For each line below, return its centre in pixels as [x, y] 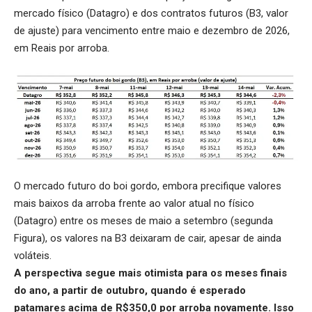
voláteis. [33, 255]
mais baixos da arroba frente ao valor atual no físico [134, 203]
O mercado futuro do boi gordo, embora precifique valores [148, 186]
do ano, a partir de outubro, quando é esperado [130, 290]
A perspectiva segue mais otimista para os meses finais [150, 273]
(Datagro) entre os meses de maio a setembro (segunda [143, 220]
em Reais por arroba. [62, 48]
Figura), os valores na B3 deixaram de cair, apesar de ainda [148, 238]
